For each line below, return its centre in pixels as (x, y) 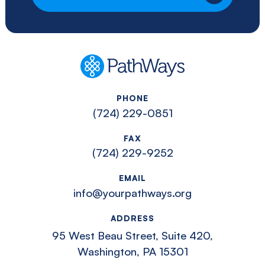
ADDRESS (132, 218)
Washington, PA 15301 (132, 251)
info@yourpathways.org (132, 192)
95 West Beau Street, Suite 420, (132, 235)
